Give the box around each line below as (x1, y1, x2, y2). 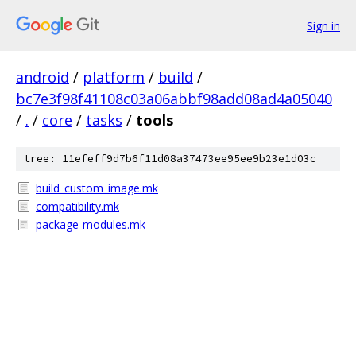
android (16, 68, 69, 87)
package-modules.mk (36, 217, 145, 232)
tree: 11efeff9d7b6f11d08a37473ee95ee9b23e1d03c (24, 152, 316, 165)
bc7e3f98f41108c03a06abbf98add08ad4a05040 (16, 89, 332, 108)
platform (83, 68, 145, 87)
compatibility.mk (36, 199, 119, 214)
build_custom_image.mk (36, 180, 158, 195)
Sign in (307, 17, 340, 33)
